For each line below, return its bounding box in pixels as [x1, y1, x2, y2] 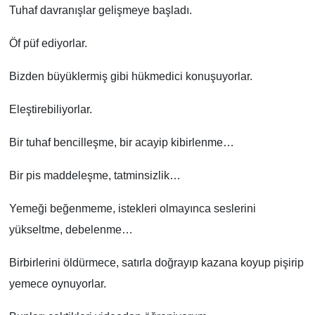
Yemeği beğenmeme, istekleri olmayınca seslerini [8, 202, 256, 214]
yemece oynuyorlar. [8, 277, 106, 290]
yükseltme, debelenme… [8, 223, 133, 236]
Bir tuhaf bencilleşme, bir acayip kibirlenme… [8, 136, 234, 148]
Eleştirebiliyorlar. [8, 103, 92, 115]
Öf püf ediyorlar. [8, 37, 87, 49]
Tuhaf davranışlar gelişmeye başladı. [8, 4, 192, 16]
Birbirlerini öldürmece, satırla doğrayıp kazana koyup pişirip [8, 256, 304, 269]
